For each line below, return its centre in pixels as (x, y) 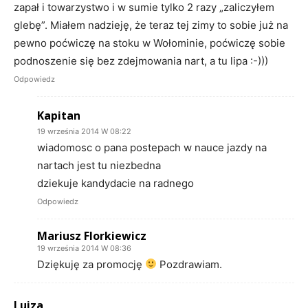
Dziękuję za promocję (91, 264)
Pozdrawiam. (190, 264)
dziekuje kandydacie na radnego (115, 183)
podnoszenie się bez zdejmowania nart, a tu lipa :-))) (141, 60)
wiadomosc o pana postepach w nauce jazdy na (152, 147)
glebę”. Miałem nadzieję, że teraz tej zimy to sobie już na (151, 25)
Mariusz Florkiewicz (92, 235)
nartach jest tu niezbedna (99, 165)
